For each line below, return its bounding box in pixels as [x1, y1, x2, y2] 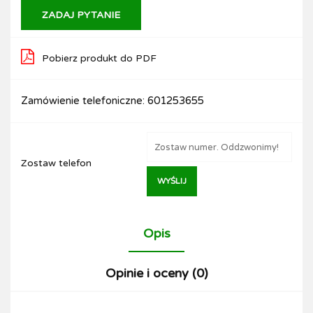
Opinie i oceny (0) [105, 265, 208, 281]
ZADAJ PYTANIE [42, 9, 120, 21]
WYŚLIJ [157, 176, 187, 186]
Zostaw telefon [21, 157, 92, 169]
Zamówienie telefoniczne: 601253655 [21, 94, 204, 107]
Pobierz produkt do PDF [42, 52, 156, 64]
